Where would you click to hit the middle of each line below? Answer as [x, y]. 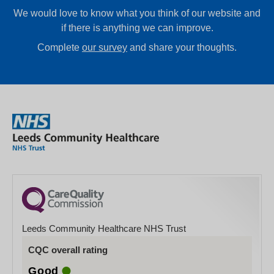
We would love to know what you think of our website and [137, 13]
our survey [105, 48]
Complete [60, 48]
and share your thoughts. [182, 48]
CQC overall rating [68, 250]
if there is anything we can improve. [137, 28]
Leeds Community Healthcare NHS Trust [104, 228]
